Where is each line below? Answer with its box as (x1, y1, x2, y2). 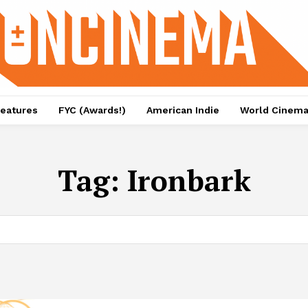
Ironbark (126, 161, 251, 200)
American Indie (146, 104, 219, 116)
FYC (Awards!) (58, 104, 126, 116)
